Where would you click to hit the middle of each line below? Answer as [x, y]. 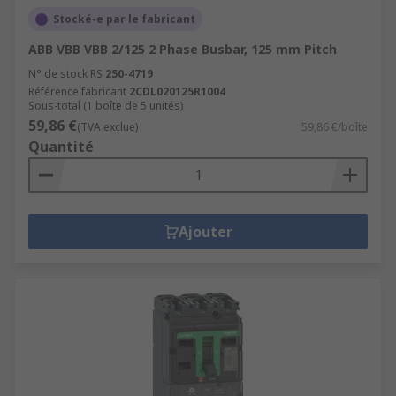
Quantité [61, 147]
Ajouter [205, 232]
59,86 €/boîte [335, 127]
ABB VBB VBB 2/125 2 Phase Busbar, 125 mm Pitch [183, 49]
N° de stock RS [65, 74]
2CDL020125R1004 [177, 91]
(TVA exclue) [107, 127]
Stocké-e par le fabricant [124, 19]
